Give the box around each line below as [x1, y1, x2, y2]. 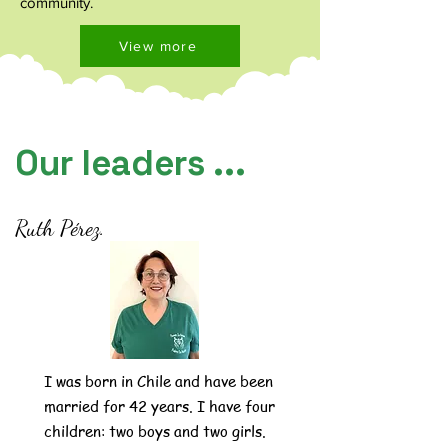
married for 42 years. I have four [44, 396, 275, 416]
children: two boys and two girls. [44, 421, 266, 441]
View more [118, 38, 198, 54]
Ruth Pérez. [15, 215, 111, 241]
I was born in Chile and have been [44, 371, 273, 391]
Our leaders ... [15, 141, 246, 185]
